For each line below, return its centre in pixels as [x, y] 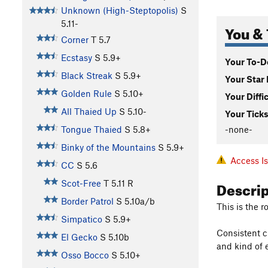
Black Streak [86, 76]
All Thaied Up [89, 112]
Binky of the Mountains [108, 147]
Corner [74, 40]
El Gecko [79, 237]
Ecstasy [76, 58]
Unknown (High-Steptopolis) [119, 10]
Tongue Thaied [91, 130]
